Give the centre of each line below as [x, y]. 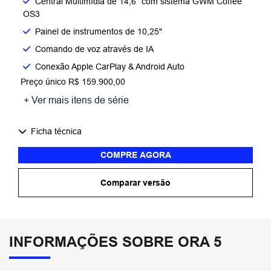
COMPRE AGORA [135, 155]
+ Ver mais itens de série [76, 100]
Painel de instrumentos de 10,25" [99, 31]
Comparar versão [135, 182]
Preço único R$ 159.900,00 [73, 81]
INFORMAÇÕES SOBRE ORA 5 [115, 241]
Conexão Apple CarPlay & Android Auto [110, 66]
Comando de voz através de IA [94, 49]
